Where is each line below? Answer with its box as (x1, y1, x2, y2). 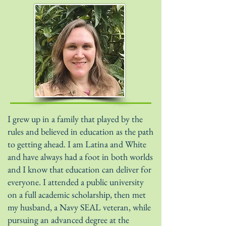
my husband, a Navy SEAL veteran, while (8, 201, 151, 213)
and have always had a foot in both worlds (8, 151, 153, 162)
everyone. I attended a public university (8, 176, 144, 188)
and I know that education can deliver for (8, 163, 151, 175)
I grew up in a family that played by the (8, 113, 143, 125)
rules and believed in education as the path (8, 126, 153, 137)
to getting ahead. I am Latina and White (8, 138, 146, 150)
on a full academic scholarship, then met (8, 189, 146, 200)
